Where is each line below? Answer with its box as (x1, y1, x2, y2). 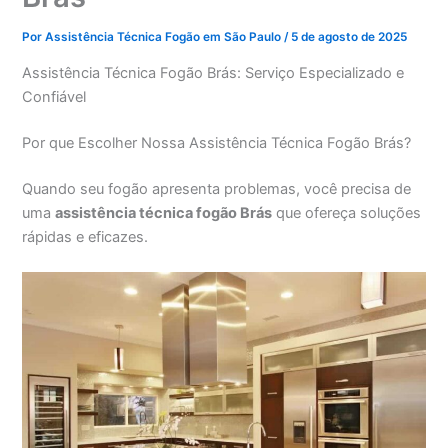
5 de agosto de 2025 (291, 30, 408, 45)
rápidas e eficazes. (22, 227, 149, 246)
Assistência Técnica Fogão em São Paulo (45, 30, 285, 45)
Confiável (22, 87, 87, 106)
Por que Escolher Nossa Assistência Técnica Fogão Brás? (22, 133, 412, 152)
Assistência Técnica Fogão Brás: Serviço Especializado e (22, 63, 405, 82)
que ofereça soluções (272, 203, 422, 222)
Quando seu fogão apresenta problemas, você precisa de (22, 179, 412, 198)
